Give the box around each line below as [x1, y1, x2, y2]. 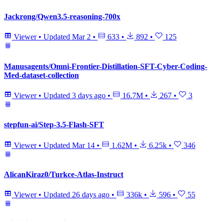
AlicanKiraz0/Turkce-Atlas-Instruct [4, 170, 123, 179]
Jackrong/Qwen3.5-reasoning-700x [4, 12, 120, 21]
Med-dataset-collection [4, 71, 79, 79]
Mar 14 [72, 141, 95, 149]
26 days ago [72, 190, 110, 199]
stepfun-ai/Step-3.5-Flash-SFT [4, 120, 104, 129]
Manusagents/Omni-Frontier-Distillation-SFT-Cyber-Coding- [4, 62, 207, 71]
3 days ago [72, 91, 106, 100]
